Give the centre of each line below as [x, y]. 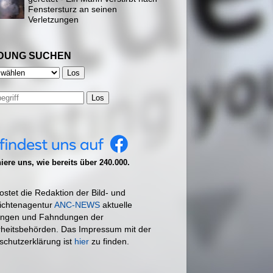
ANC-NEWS [77, 204]
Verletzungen [53, 19]
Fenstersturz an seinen [73, 9]
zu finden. [109, 241]
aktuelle [116, 204]
